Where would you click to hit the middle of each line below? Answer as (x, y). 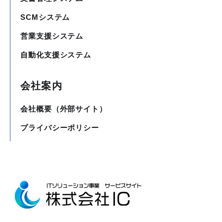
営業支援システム (52, 36)
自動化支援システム (56, 55)
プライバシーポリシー (60, 127)
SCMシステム (45, 17)
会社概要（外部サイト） (64, 109)
